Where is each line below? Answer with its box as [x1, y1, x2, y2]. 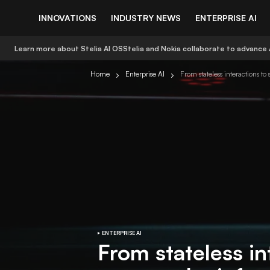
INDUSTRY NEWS [111, 12, 181, 23]
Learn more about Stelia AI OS [14, 43, 123, 53]
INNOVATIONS [39, 12, 96, 23]
